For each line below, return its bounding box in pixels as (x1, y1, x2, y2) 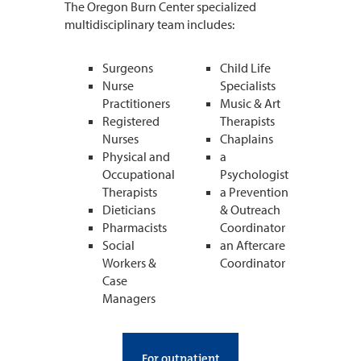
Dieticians (102, 201, 156, 218)
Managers (102, 289, 156, 306)
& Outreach (220, 201, 281, 218)
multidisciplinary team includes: (64, 15, 234, 32)
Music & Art (220, 94, 281, 111)
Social (102, 236, 135, 253)
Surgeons (102, 59, 154, 76)
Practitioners (102, 94, 171, 111)
